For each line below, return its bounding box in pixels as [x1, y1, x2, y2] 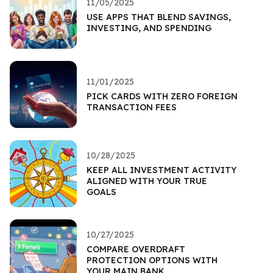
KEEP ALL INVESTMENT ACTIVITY [87, 164, 236, 175]
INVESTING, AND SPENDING [87, 22, 211, 34]
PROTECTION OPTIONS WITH [87, 254, 218, 266]
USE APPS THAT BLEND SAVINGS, [87, 11, 231, 23]
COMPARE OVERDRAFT [87, 243, 185, 255]
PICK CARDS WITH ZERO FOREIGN [87, 90, 238, 102]
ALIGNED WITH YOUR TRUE [87, 175, 207, 186]
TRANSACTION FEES [87, 101, 177, 113]
